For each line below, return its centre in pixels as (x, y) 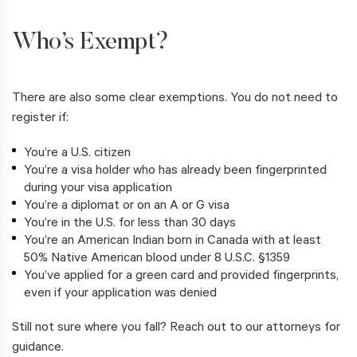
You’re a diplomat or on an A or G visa (127, 207)
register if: (40, 119)
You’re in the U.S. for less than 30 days (130, 224)
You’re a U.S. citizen (77, 154)
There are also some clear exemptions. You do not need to (175, 99)
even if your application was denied (120, 294)
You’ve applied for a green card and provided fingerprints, (181, 277)
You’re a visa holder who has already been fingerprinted (175, 172)
